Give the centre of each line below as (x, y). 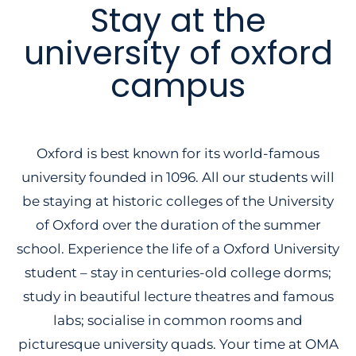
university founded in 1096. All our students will (178, 177)
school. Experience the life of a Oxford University (178, 248)
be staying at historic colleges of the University (178, 201)
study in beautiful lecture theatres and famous (178, 296)
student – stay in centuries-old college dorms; (178, 272)
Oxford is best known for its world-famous (178, 153)
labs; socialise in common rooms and (178, 320)
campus (178, 85)
